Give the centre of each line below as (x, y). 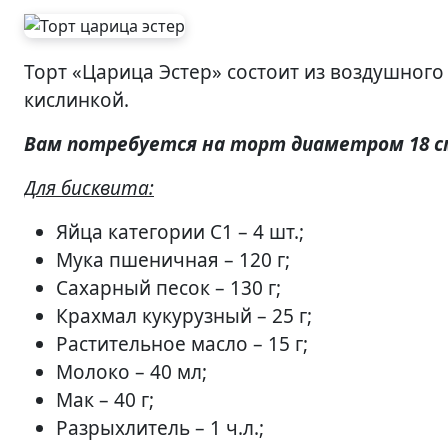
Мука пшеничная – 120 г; (173, 260)
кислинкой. (76, 100)
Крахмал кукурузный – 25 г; (184, 316)
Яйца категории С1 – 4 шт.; (180, 232)
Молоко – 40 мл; (131, 372)
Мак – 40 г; (105, 400)
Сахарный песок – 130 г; (168, 288)
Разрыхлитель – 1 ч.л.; (160, 428)
